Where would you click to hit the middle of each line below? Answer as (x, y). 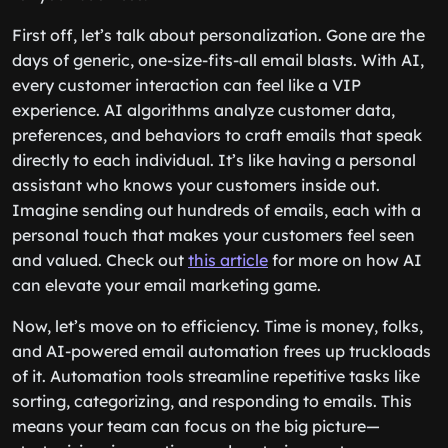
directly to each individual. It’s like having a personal (214, 160)
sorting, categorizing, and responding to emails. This (212, 401)
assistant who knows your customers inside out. (196, 185)
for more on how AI (345, 260)
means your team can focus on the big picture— (196, 426)
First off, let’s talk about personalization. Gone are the (218, 35)
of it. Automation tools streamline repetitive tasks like (216, 376)
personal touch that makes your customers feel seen (213, 235)
